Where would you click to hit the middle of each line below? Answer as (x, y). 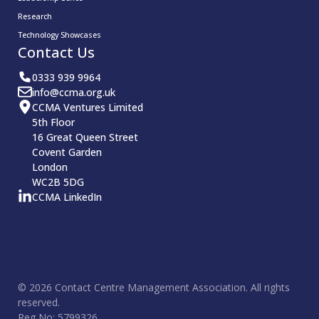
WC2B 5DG (58, 182)
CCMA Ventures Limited (88, 107)
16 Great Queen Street (85, 137)
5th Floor (53, 122)
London (50, 167)
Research (35, 16)
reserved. (39, 302)
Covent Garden (67, 152)
